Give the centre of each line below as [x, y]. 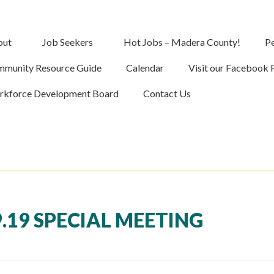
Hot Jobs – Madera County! [182, 42]
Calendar [145, 68]
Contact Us [167, 93]
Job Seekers [68, 42]
